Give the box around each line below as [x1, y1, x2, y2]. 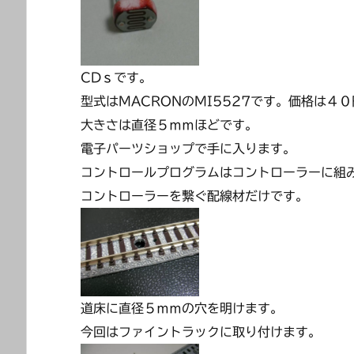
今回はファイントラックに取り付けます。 [81, 326, 321, 338]
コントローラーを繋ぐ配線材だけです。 [81, 189, 308, 202]
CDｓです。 [81, 70, 152, 84]
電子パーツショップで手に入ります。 [81, 141, 296, 155]
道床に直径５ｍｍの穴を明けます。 [81, 302, 283, 314]
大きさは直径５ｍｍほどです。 [81, 118, 258, 131]
